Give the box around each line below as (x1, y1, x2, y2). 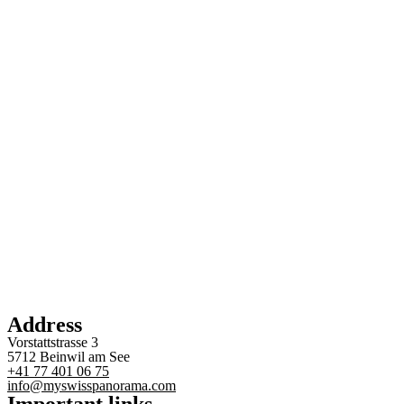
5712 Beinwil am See (7, 348, 130, 364)
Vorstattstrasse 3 (7, 334, 98, 350)
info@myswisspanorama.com (7, 377, 176, 393)
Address (7, 312, 82, 336)
